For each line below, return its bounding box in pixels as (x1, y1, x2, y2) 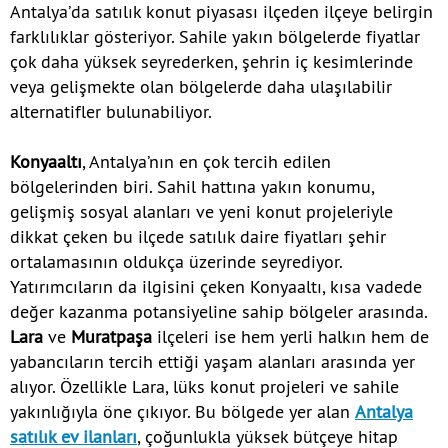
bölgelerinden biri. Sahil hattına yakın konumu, (10, 175, 374, 199)
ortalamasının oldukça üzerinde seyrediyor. (10, 250, 342, 274)
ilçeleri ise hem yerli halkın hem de (152, 325, 429, 349)
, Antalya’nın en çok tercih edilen (82, 150, 331, 174)
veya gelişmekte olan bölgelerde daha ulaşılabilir (10, 75, 392, 99)
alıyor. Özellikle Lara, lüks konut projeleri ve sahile (10, 375, 399, 399)
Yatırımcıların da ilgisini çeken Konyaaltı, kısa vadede (10, 275, 422, 299)
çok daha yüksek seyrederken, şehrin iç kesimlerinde (10, 50, 413, 74)
